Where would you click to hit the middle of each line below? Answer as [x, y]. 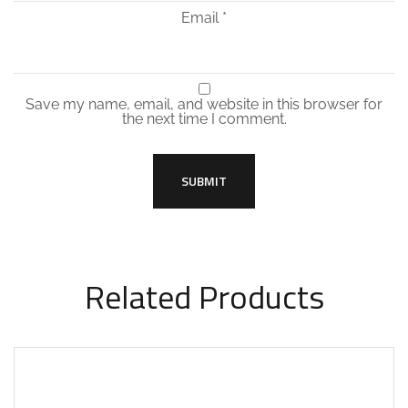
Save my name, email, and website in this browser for [204, 105]
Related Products [204, 297]
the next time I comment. [204, 119]
